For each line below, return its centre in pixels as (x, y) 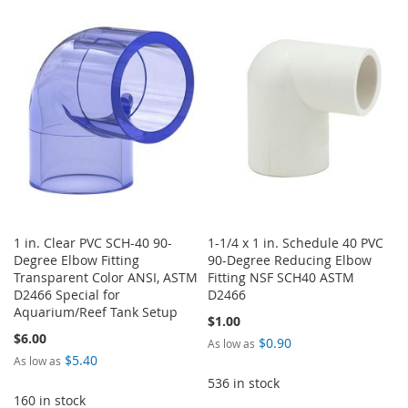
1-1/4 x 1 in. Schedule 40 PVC (296, 242)
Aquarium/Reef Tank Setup (96, 311)
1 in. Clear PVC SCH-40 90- (93, 242)
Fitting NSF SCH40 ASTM (281, 277)
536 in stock (244, 382)
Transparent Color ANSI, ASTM (106, 277)
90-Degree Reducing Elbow (290, 260)
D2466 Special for (67, 294)
